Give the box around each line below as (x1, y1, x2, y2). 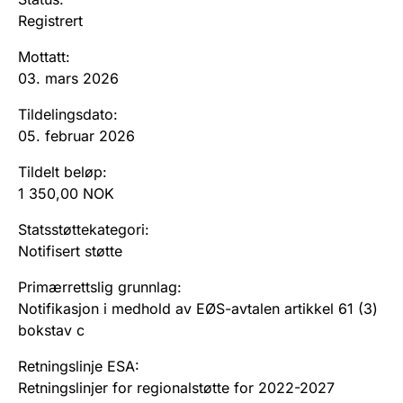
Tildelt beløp (18, 162, 103, 181)
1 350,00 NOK (18, 184, 114, 202)
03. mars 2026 (18, 68, 119, 87)
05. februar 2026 (18, 126, 135, 145)
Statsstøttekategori (18, 219, 145, 238)
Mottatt (18, 47, 66, 66)
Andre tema (31, 2, 116, 20)
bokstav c (18, 320, 85, 339)
